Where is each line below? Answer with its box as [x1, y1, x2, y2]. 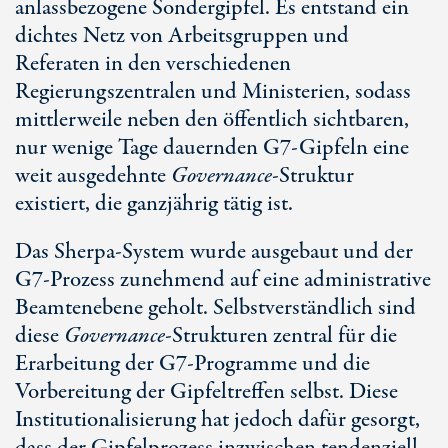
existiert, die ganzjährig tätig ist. [15, 188, 293, 220]
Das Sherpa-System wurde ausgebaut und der [15, 236, 413, 268]
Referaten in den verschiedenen [15, 48, 291, 80]
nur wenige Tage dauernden [15, 132, 263, 164]
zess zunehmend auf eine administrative [81, 264, 431, 296]
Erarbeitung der [15, 348, 159, 380]
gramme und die [225, 348, 370, 380]
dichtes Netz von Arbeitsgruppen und [15, 20, 349, 52]
